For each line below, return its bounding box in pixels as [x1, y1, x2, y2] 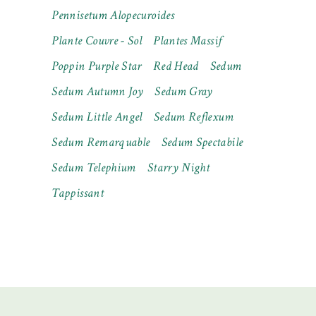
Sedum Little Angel [51, 108, 142, 125]
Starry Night [147, 159, 210, 176]
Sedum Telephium [51, 159, 136, 176]
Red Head [152, 57, 199, 74]
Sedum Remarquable [51, 133, 150, 150]
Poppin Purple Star [51, 57, 142, 74]
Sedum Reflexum [153, 108, 233, 125]
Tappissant [51, 184, 104, 201]
